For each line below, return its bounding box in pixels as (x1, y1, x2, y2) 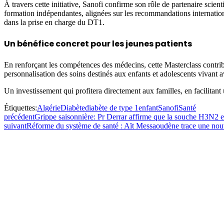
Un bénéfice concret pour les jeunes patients (4, 38, 192, 50)
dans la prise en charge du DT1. (4, 17, 104, 26)
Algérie (37, 103, 60, 112)
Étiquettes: (4, 103, 37, 112)
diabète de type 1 (85, 103, 138, 112)
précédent (4, 112, 34, 121)
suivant (4, 121, 26, 130)
